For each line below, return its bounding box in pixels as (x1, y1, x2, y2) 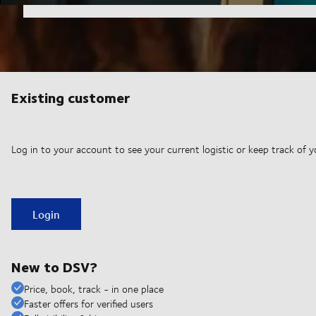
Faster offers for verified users (24, 296, 153, 312)
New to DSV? (11, 255, 97, 278)
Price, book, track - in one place (24, 281, 164, 297)
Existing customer (11, 86, 130, 109)
